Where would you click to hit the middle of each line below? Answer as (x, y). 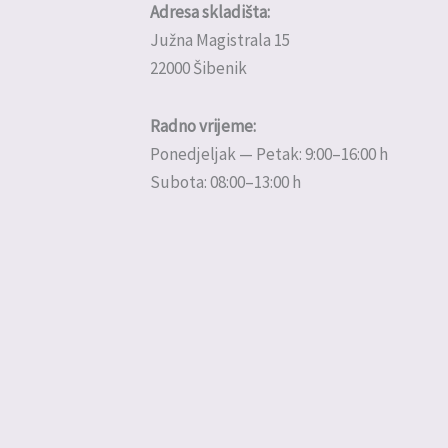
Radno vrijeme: (202, 125)
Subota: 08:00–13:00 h (225, 181)
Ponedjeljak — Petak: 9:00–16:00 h (268, 153)
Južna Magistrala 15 (219, 39)
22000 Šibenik (198, 67)
